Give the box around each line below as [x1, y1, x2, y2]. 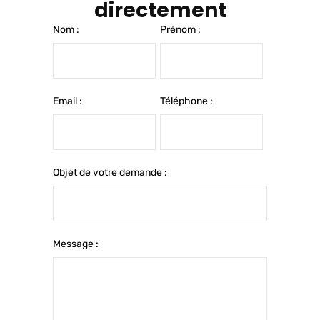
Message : [53, 237, 99, 250]
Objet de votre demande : [53, 166, 167, 179]
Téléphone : [160, 94, 213, 107]
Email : [53, 94, 82, 107]
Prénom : [160, 23, 201, 36]
